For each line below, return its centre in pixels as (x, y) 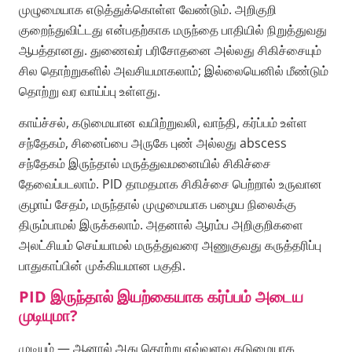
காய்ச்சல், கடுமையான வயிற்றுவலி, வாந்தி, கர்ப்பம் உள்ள (163, 123)
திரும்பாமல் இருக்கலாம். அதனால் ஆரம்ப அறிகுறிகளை (161, 225)
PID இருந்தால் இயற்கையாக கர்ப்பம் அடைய (161, 296)
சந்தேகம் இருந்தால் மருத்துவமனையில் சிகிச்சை (145, 164)
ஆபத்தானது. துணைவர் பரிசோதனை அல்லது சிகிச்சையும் (170, 51)
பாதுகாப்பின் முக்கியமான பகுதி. (102, 266)
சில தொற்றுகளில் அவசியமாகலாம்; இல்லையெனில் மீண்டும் (174, 71)
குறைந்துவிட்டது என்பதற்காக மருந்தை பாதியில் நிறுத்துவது (173, 30)
